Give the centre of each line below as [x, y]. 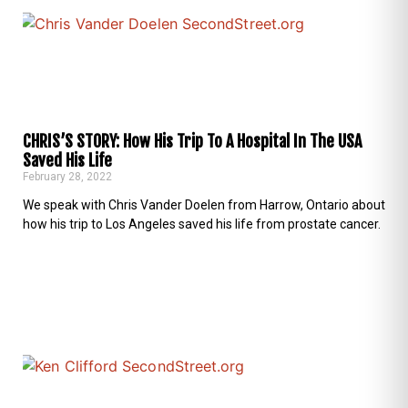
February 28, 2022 [67, 176]
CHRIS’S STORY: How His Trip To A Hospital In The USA [192, 141]
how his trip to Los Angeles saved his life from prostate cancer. [202, 224]
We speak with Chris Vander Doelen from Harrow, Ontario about [204, 204]
